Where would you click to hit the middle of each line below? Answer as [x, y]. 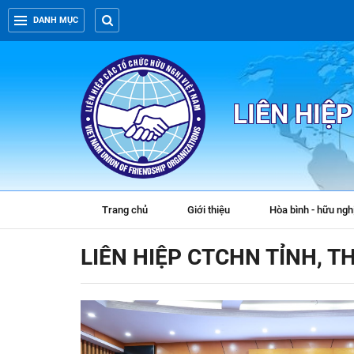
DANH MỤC [56, 20]
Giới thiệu [209, 210]
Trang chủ [125, 210]
